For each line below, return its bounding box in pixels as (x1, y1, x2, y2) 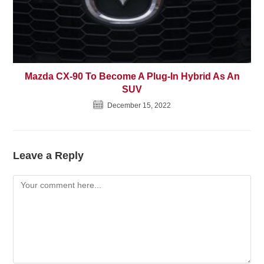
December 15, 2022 (107, 101, 171, 110)
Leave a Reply (13, 149, 84, 161)
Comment (12, 176, 49, 186)
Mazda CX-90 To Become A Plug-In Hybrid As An (24, 71, 240, 81)
